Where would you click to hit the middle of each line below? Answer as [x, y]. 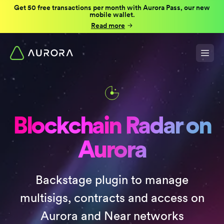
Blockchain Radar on [112, 125]
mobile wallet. [112, 14]
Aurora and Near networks [112, 216]
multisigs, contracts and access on [112, 198]
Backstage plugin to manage [112, 180]
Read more [108, 25]
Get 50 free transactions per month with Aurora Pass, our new [112, 7]
